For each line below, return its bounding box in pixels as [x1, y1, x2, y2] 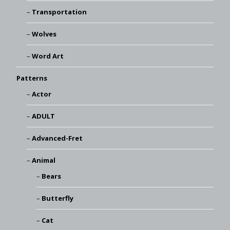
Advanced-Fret [31, 133, 83, 143]
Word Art [31, 51, 64, 61]
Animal [31, 155, 55, 165]
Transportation [31, 7, 87, 16]
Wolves [31, 29, 56, 39]
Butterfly [42, 193, 73, 203]
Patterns [16, 73, 47, 83]
